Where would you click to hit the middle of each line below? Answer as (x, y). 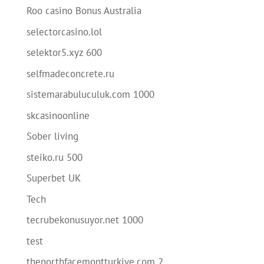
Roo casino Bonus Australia (84, 11)
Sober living (52, 136)
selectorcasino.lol (64, 32)
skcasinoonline (58, 115)
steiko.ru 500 (54, 157)
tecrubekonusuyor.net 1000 (85, 220)
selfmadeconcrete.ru (70, 73)
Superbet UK (53, 178)
